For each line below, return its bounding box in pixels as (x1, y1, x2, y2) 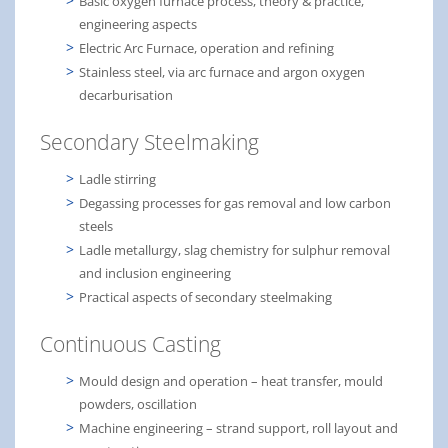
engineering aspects (79, 14, 197, 33)
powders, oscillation (79, 394, 197, 413)
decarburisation (79, 85, 173, 104)
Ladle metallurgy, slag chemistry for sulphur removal (79, 240, 390, 259)
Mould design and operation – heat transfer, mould (79, 371, 383, 390)
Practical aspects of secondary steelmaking (79, 287, 332, 306)
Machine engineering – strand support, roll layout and (79, 418, 398, 437)
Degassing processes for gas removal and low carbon (79, 193, 391, 212)
